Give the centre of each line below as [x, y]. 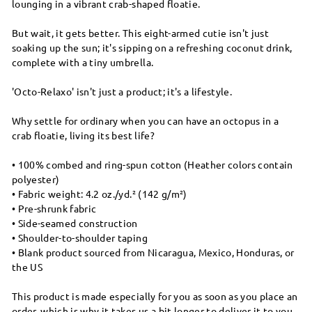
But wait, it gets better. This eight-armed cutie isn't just [141, 32]
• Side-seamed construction [75, 223]
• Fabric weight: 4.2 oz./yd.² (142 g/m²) [100, 193]
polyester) [36, 179]
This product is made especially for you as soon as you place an [155, 296]
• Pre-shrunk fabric [54, 208]
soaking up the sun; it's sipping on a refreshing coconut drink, [152, 47]
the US [28, 266]
